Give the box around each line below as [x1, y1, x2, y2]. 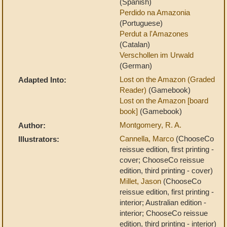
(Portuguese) [120, 19, 163, 27]
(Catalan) [120, 40, 150, 49]
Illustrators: [18, 135, 59, 143]
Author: [18, 121, 46, 130]
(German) [120, 61, 152, 70]
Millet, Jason [120, 177, 163, 185]
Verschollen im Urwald [120, 51, 194, 59]
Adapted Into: [18, 75, 66, 84]
